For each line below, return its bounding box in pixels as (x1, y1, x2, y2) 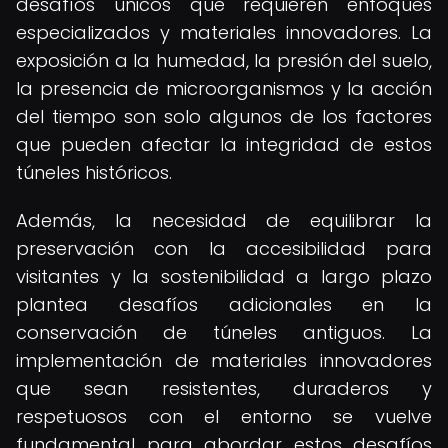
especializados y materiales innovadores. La (16, 20, 432, 45)
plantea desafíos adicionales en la (16, 292, 432, 317)
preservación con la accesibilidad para (16, 236, 432, 261)
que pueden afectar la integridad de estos (16, 132, 432, 157)
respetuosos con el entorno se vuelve (16, 404, 432, 429)
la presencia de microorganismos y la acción (16, 76, 432, 101)
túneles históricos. (16, 160, 172, 185)
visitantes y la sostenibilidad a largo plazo (16, 264, 432, 289)
